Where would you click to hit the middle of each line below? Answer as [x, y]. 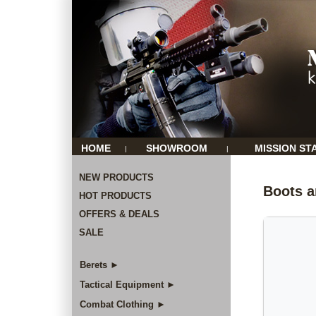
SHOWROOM [177, 148]
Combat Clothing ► [123, 304]
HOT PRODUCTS [115, 196]
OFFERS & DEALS [119, 214]
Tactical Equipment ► [128, 285]
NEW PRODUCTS [116, 177]
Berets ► [99, 265]
